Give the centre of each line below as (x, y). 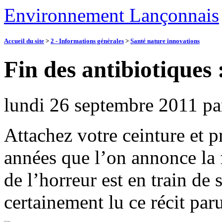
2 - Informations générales (87, 41)
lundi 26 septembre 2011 (101, 105)
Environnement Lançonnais (111, 15)
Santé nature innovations (165, 41)
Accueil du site (24, 41)
